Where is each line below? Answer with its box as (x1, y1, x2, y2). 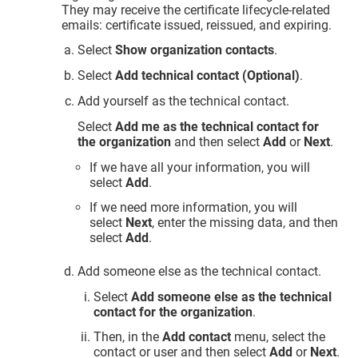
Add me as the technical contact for (115, 118, 320, 134)
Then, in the (93, 329, 163, 345)
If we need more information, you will (89, 200, 298, 216)
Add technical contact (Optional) (115, 68, 300, 84)
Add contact (162, 329, 232, 345)
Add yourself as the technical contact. (78, 93, 290, 109)
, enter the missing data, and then (152, 215, 339, 231)
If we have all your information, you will (89, 159, 311, 175)
